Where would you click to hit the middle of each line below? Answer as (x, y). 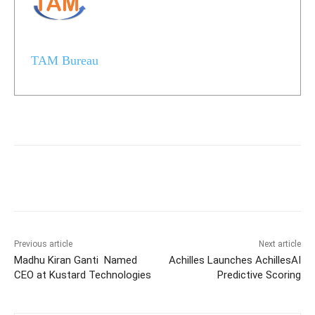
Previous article (43, 244)
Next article (279, 244)
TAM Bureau (64, 61)
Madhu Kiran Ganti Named (76, 260)
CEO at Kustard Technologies (83, 275)
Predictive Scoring (259, 275)
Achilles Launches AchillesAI (234, 260)
